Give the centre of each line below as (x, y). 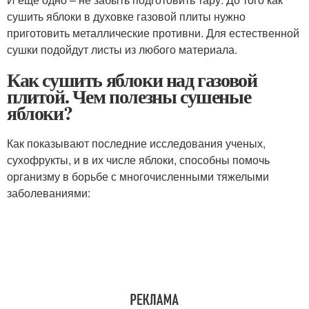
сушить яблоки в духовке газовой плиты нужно (126, 17)
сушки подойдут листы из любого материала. (122, 50)
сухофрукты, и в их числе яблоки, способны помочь (138, 160)
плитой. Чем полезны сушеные (129, 97)
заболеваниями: (49, 193)
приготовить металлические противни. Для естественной (153, 33)
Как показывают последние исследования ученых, (136, 143)
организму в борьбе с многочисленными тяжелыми (138, 177)
